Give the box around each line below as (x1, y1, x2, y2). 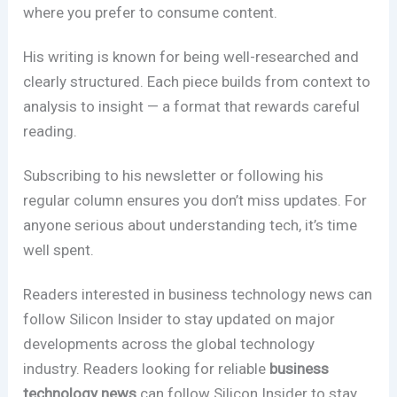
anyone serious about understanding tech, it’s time (23, 216, 358, 235)
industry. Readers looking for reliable (23, 360, 270, 378)
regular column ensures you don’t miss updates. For (23, 191, 368, 210)
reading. (23, 122, 78, 141)
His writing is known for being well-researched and (23, 48, 360, 66)
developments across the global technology (23, 335, 315, 354)
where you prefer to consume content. (23, 4, 278, 22)
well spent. (23, 241, 95, 260)
